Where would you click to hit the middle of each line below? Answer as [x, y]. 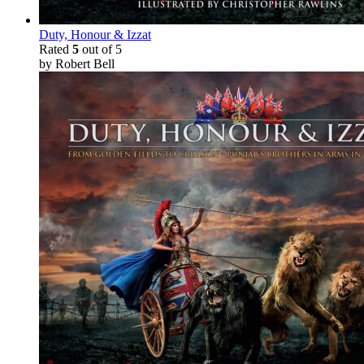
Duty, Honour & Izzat [95, 34]
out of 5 [100, 49]
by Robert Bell [77, 63]
